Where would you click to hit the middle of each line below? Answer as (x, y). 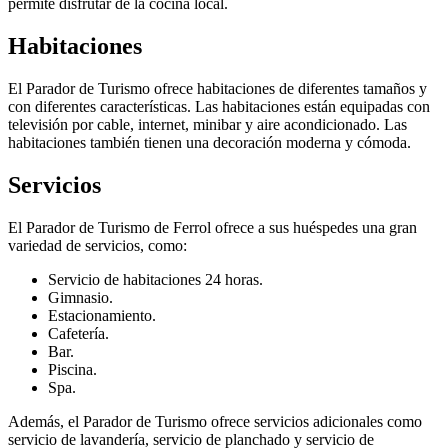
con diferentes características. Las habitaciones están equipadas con (219, 106)
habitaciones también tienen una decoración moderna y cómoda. (209, 142)
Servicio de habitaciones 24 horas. (155, 279)
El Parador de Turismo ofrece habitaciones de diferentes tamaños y (217, 88)
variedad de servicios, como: (97, 245)
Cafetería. (78, 333)
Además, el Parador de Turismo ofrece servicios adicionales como (215, 421)
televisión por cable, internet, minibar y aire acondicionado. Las (207, 124)
